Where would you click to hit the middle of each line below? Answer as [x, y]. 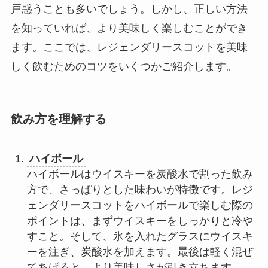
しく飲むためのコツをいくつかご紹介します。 [124, 66]
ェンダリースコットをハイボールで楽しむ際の [140, 205]
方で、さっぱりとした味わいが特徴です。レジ [140, 190]
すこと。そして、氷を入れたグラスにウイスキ [140, 237]
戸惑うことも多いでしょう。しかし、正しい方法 [129, 9]
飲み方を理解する [58, 119]
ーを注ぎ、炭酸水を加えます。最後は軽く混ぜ [140, 252]
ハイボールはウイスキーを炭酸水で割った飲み [140, 174]
